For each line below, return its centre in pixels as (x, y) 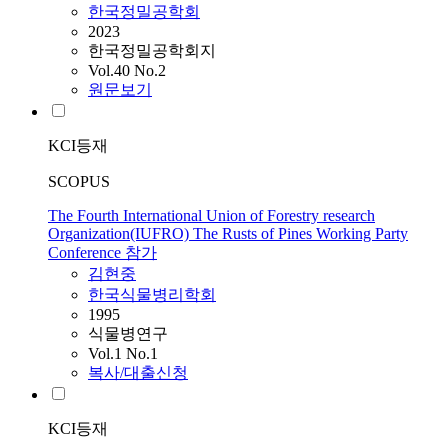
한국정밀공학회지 (152, 51)
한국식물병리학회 (152, 295)
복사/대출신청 (138, 373)
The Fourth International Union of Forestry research (211, 216)
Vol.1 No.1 (123, 354)
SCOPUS (79, 182)
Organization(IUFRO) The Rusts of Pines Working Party (228, 234)
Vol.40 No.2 (127, 71)
